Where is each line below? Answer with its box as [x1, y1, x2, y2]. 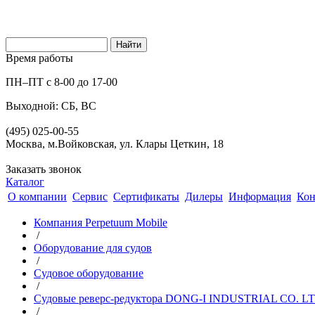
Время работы [6, 52, 73, 64]
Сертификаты [113, 191, 179, 202]
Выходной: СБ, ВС [6, 100, 96, 112]
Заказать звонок [6, 163, 82, 175]
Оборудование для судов [34, 242, 152, 254]
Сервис [72, 191, 108, 202]
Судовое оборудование [34, 267, 143, 279]
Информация [229, 191, 291, 202]
